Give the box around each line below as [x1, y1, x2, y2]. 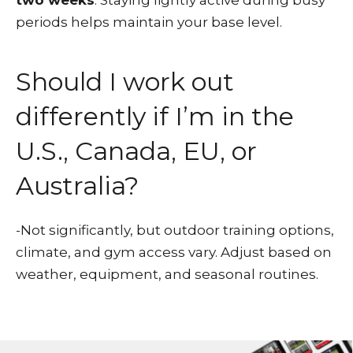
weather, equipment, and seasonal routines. [16, 266, 318, 282]
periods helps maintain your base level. [16, 14, 282, 30]
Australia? [16, 170, 139, 201]
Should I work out [16, 66, 234, 97]
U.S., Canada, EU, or [16, 136, 257, 166]
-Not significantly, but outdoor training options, [16, 222, 334, 238]
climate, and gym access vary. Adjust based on [16, 244, 332, 260]
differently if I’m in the [16, 101, 294, 132]
